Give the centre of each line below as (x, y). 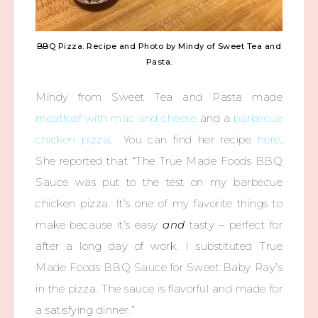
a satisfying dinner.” (86, 309)
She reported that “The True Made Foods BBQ (159, 160)
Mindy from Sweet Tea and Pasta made (159, 97)
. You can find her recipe (183, 139)
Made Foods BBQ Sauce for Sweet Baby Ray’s (159, 267)
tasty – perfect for (234, 224)
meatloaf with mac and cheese (116, 118)
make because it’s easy (99, 224)
